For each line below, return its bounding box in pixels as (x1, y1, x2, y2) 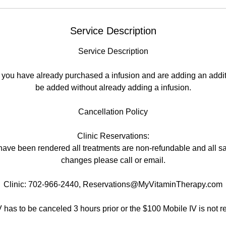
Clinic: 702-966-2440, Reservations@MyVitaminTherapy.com (4, 180, 222, 189)
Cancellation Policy (78, 107, 148, 116)
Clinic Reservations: (77, 131, 149, 140)
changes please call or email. (61, 155, 165, 164)
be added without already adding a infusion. (35, 83, 191, 92)
